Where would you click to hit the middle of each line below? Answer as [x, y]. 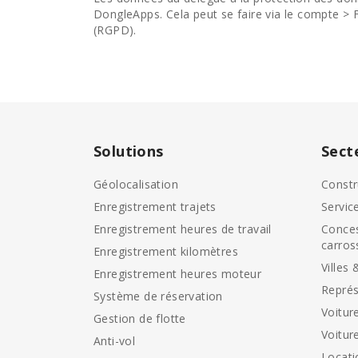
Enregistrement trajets [155, 207]
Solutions [129, 151]
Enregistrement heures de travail [183, 229]
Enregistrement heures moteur [178, 274]
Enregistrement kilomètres [166, 251]
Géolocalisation [136, 184]
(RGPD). [115, 30]
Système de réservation [158, 296]
